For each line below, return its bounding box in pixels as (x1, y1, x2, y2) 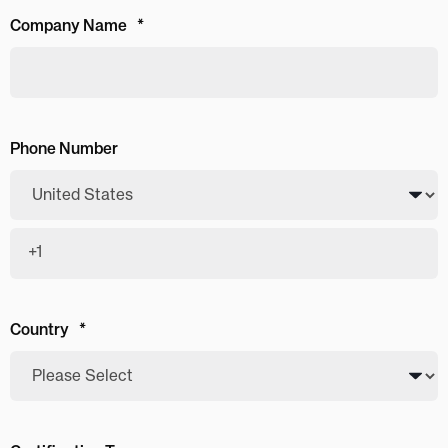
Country (10, 323, 69, 339)
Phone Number (10, 142, 118, 158)
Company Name (10, 19, 127, 35)
